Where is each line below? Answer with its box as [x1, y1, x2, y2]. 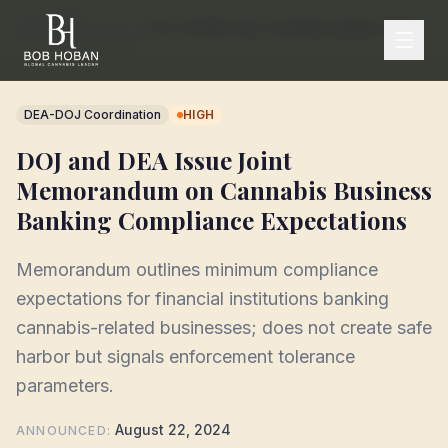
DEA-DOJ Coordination [24, 107, 161, 122]
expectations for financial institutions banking [16, 288, 389, 309]
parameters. [16, 375, 114, 396]
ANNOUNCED [16, 423, 107, 438]
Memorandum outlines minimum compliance [16, 259, 378, 280]
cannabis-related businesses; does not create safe [16, 317, 432, 338]
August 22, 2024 [115, 421, 232, 438]
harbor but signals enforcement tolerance [16, 346, 355, 367]
